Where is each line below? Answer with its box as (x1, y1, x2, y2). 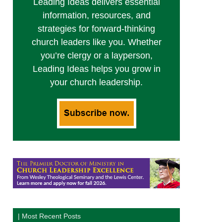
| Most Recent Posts (18, 212, 81, 221)
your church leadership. (50, 77, 143, 88)
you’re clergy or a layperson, (40, 51, 153, 61)
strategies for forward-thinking (38, 24, 155, 34)
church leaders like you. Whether (31, 37, 162, 48)
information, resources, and (42, 10, 151, 21)
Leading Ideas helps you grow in (32, 64, 161, 74)
